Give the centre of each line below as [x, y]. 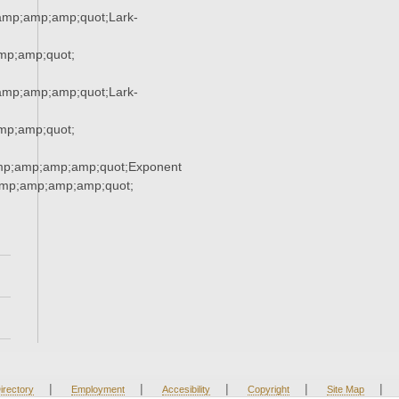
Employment [98, 390]
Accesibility [186, 390]
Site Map [345, 390]
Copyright [268, 390]
